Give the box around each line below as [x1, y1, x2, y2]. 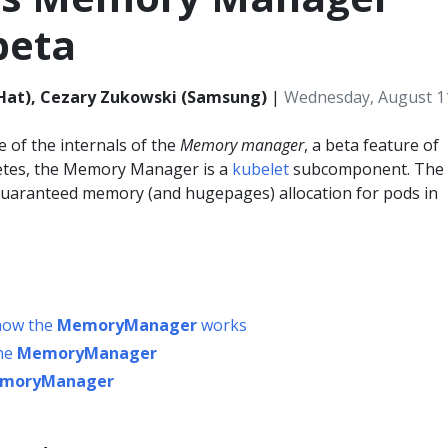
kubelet [232, 158, 289, 180]
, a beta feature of [304, 134, 439, 156]
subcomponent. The [289, 158, 444, 180]
